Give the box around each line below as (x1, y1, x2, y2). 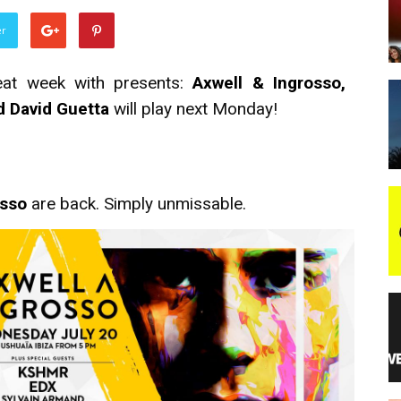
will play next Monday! (109, 98, 277, 119)
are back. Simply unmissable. (27, 193, 246, 214)
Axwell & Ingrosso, (192, 73, 346, 93)
